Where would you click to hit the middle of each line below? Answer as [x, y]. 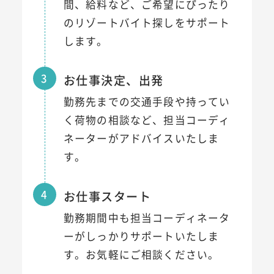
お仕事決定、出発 [113, 80]
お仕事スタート [107, 196]
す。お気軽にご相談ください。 [141, 255]
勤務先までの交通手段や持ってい [147, 102]
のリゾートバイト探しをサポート [147, 22]
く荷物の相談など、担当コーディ [147, 120]
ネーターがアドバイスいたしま [141, 139]
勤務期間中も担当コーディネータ [147, 218]
